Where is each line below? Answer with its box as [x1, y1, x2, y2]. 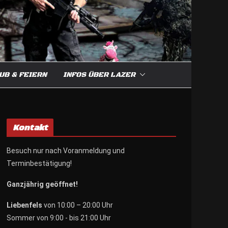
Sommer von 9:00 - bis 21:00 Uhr [7, 213, 111, 222]
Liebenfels [7, 201, 42, 209]
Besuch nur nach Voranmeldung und [7, 146, 125, 155]
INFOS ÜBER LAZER [63, 70, 135, 79]
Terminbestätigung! [7, 159, 72, 167]
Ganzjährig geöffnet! [7, 180, 78, 188]
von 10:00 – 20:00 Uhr [42, 201, 113, 209]
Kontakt [13, 122, 48, 133]
